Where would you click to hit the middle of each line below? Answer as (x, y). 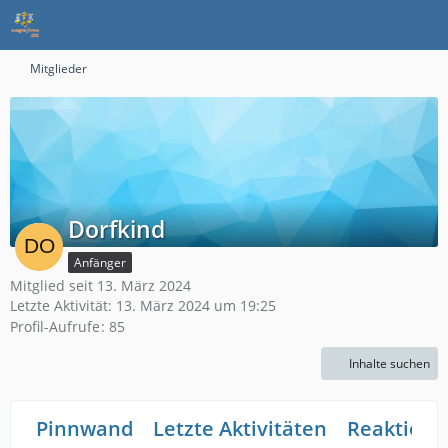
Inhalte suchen (389, 364)
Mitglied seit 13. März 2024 (100, 285)
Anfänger (100, 262)
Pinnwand (84, 429)
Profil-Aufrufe (55, 327)
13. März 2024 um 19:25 (196, 305)
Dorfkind (116, 229)
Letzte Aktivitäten (240, 429)
